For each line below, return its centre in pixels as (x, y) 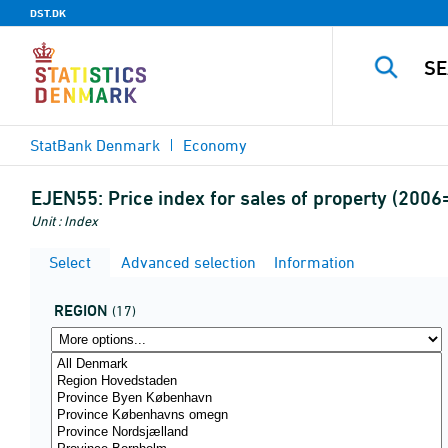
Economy (215, 145)
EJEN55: (67, 198)
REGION (81, 310)
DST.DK (48, 13)
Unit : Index (64, 220)
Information (312, 262)
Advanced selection (186, 262)
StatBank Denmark (95, 145)
